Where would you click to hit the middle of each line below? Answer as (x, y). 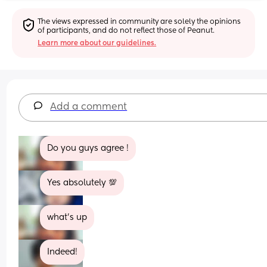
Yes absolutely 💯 (82, 183)
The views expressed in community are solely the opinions (139, 22)
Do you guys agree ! (88, 148)
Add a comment (89, 107)
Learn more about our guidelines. (97, 43)
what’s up (67, 217)
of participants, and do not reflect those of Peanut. (126, 31)
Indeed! (63, 252)
